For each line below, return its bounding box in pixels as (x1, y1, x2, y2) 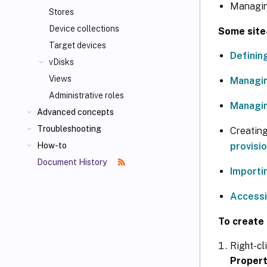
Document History (37, 157, 108, 167)
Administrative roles (49, 91, 124, 100)
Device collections (49, 24, 119, 33)
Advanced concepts (37, 107, 114, 117)
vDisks (49, 57, 74, 67)
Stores (49, 7, 74, 17)
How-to (37, 141, 67, 150)
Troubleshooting (37, 124, 101, 133)
